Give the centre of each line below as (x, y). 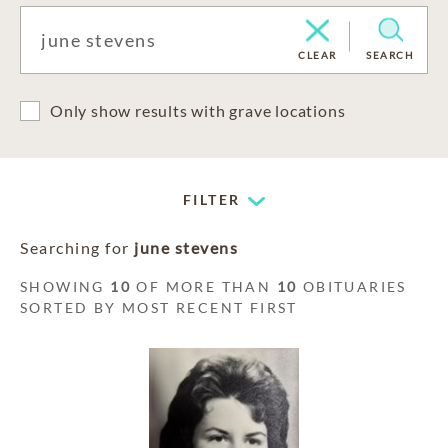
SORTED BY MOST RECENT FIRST (159, 307)
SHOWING (65, 286)
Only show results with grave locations (198, 110)
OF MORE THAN (204, 286)
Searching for (77, 247)
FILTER (212, 199)
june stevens (186, 247)
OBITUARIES (352, 286)
